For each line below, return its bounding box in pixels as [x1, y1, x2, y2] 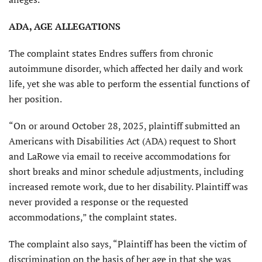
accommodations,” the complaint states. [9, 211, 177, 224]
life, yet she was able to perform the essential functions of [9, 77, 249, 91]
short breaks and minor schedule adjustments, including [9, 165, 243, 178]
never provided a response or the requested [9, 195, 188, 209]
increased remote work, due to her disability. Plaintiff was [9, 180, 248, 194]
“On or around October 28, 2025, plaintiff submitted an [9, 119, 240, 133]
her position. [9, 92, 62, 106]
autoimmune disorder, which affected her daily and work [9, 62, 243, 75]
